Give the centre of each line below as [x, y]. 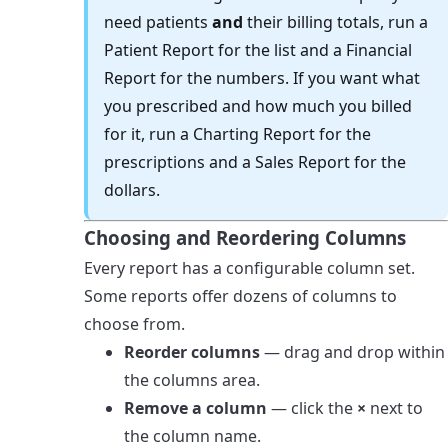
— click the [312, 407]
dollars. [132, 189]
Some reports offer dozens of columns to [240, 295]
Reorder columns [192, 351]
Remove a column [195, 407]
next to [394, 407]
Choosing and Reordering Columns [245, 237]
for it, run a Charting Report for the [237, 133]
